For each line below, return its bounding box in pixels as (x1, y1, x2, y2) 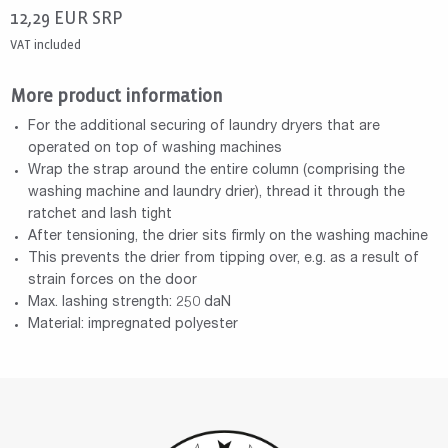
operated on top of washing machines (27, 141, 282, 156)
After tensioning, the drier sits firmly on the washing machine (27, 229, 428, 244)
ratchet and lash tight (27, 207, 172, 222)
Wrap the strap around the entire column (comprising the (27, 163, 405, 178)
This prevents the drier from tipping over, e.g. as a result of (27, 251, 419, 266)
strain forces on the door (27, 273, 197, 288)
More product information (10, 86, 223, 106)
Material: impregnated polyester (27, 317, 238, 332)
